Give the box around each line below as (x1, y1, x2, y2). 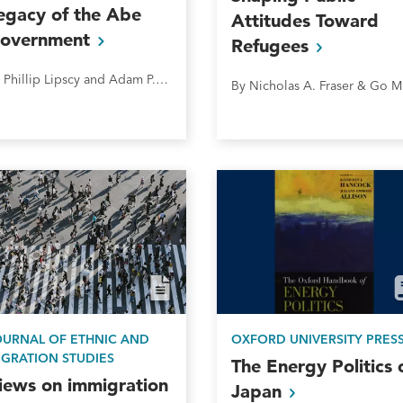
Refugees (230, 35, 314, 58)
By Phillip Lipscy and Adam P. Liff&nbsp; (156, 71, 169, 88)
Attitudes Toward (230, 10, 379, 32)
